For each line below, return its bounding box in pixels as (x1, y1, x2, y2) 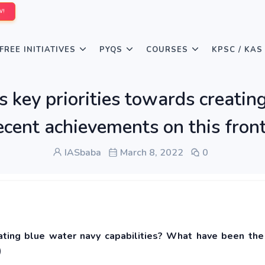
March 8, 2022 (117, 146, 183, 159)
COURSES (146, 44, 188, 55)
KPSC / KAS (212, 44, 263, 55)
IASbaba (62, 146, 101, 159)
